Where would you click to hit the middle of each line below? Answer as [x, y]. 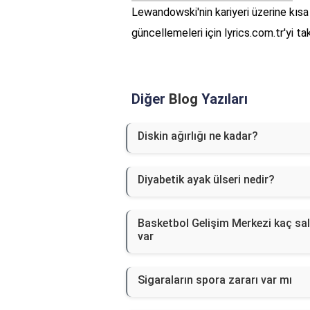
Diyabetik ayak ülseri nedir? [206, 180]
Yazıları [223, 99]
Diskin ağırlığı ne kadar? [198, 136]
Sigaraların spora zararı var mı [215, 280]
